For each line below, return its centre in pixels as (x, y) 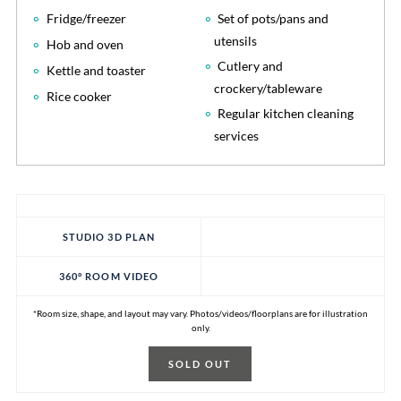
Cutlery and (251, 65)
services (236, 135)
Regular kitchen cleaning (286, 113)
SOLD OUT (200, 363)
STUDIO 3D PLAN (109, 236)
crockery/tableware (268, 88)
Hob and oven (85, 44)
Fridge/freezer (86, 18)
